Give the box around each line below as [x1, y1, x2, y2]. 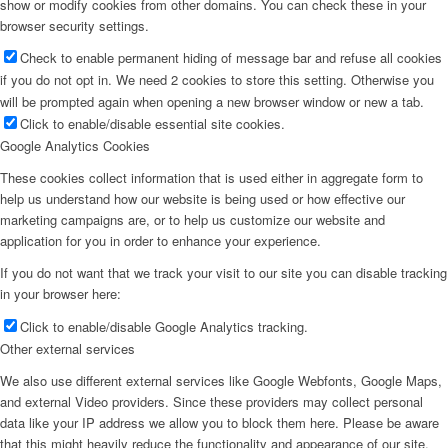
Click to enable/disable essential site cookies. [20, 114, 285, 134]
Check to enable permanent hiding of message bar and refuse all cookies [20, 48, 442, 68]
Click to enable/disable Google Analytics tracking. [20, 316, 308, 336]
